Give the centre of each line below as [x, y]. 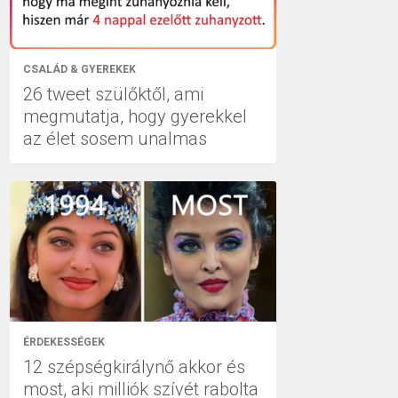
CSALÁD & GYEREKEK [80, 69]
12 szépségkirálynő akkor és [134, 366]
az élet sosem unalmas [115, 139]
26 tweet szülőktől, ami [113, 94]
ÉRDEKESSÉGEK [64, 342]
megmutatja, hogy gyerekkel [135, 116]
